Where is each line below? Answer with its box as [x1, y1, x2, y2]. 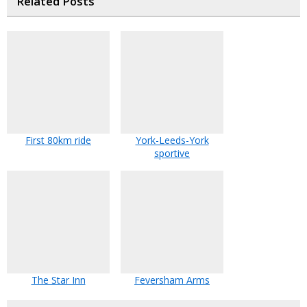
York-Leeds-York [135, 134, 209, 147]
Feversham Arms [134, 273, 210, 287]
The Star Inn [31, 273, 86, 287]
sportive [154, 147, 190, 160]
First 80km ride [25, 134, 91, 147]
